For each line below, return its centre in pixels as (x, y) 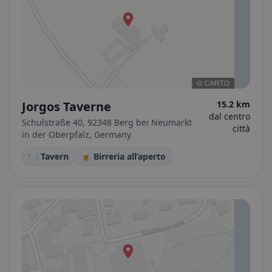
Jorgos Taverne (66, 107)
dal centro (229, 116)
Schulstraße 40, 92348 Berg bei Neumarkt (107, 122)
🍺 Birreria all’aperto (123, 156)
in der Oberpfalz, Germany (76, 134)
